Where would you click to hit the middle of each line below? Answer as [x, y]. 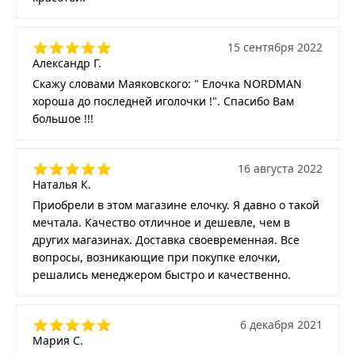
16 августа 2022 [280, 168]
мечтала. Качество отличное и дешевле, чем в [161, 222]
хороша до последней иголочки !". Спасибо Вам [163, 101]
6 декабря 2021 [281, 324]
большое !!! [63, 118]
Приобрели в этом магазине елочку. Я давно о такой [176, 204]
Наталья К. [62, 184]
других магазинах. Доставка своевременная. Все [166, 239]
